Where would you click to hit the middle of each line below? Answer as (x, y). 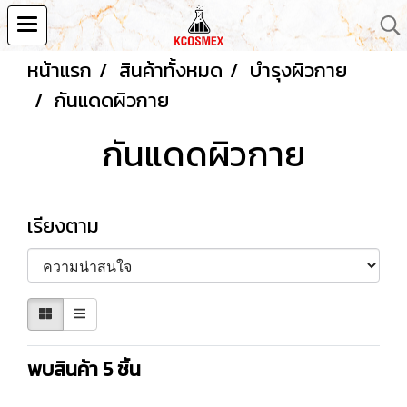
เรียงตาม (70, 226)
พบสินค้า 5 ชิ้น (84, 369)
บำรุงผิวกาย (298, 70)
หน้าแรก (60, 70)
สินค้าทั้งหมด (171, 70)
